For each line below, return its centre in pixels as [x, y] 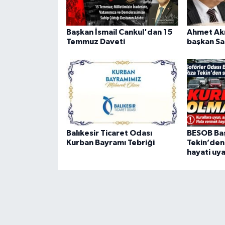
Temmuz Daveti [95, 41]
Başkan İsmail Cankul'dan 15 [119, 32]
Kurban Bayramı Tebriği [110, 143]
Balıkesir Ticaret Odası [109, 133]
